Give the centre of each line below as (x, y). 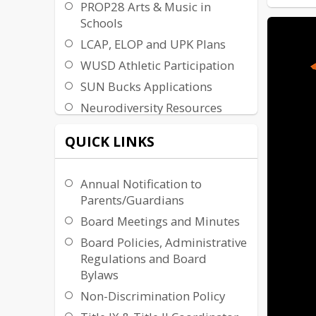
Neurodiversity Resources (152, 108)
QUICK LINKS (110, 141)
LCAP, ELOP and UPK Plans (153, 44)
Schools (102, 23)
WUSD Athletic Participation (158, 66)
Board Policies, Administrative (164, 243)
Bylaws (100, 275)
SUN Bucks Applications (147, 87)
